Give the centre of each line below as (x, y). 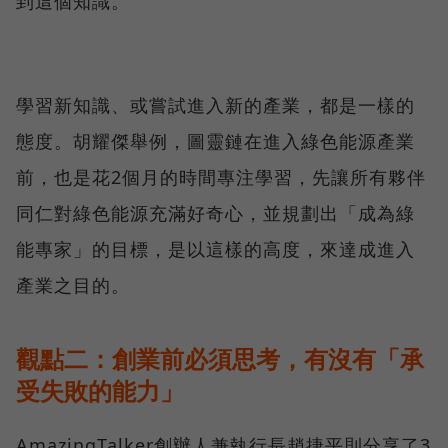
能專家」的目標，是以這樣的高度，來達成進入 (215, 249)
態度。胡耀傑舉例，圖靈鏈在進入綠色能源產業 (215, 141)
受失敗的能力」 (100, 391)
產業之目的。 (73, 285)
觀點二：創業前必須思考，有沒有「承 (220, 359)
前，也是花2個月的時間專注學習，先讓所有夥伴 (221, 177)
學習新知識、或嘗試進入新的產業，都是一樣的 (215, 105)
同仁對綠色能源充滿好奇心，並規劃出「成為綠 (215, 213)
